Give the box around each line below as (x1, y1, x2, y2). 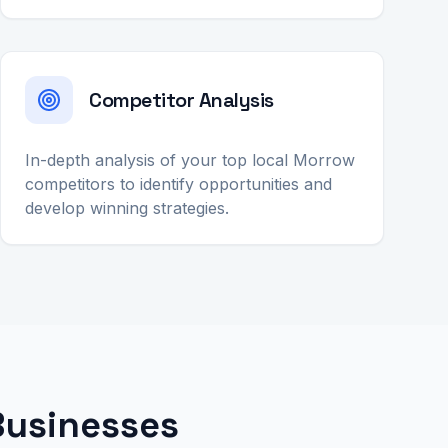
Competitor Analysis (89, 87, 274, 113)
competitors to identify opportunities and (25, 174, 332, 194)
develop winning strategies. (25, 198, 229, 218)
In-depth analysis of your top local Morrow (25, 150, 355, 170)
